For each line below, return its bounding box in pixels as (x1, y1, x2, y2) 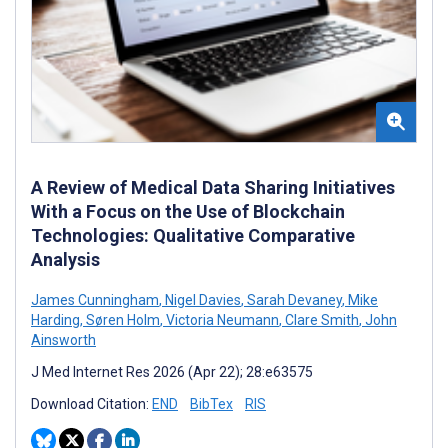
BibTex (190, 395, 233, 412)
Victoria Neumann (163, 311, 279, 328)
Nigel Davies (162, 291, 241, 308)
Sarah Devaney (244, 291, 342, 308)
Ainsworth (31, 331, 96, 348)
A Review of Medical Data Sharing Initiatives (31, 176, 395, 198)
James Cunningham (31, 291, 159, 308)
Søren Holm (83, 311, 160, 328)
